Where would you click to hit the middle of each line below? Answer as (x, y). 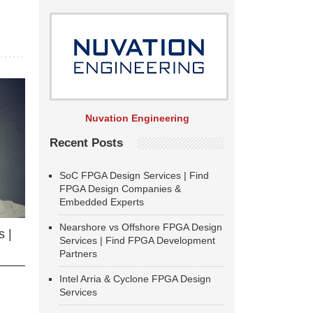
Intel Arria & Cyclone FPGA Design (135, 279)
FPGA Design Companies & (120, 189)
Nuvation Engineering (137, 118)
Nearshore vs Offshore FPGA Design (141, 227)
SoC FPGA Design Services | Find (134, 175)
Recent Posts (86, 143)
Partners (78, 254)
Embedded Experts (102, 202)
